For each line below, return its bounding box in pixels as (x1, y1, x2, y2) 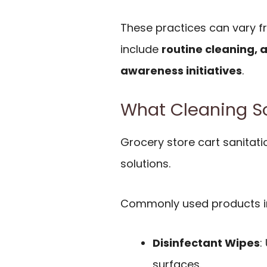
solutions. (120, 156, 170, 172)
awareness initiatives (120, 63, 242, 78)
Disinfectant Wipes (153, 235, 260, 251)
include (120, 41, 162, 57)
